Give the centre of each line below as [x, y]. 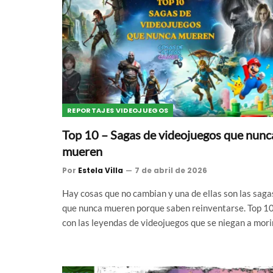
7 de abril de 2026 [171, 170]
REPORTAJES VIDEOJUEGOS [118, 110]
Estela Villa [101, 170]
